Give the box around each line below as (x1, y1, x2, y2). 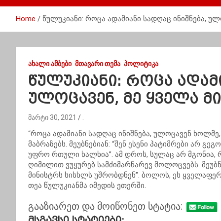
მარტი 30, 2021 (28, 113, 76, 121)
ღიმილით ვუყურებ (28, 160, 97, 169)
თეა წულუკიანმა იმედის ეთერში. (28, 181, 146, 190)
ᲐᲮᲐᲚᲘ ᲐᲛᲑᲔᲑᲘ (28, 60, 72, 68)
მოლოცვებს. (154, 160, 200, 169)
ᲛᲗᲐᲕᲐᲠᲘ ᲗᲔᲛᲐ (75, 60, 120, 68)
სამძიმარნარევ (97, 160, 152, 169)
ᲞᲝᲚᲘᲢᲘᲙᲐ (124, 60, 158, 68)
